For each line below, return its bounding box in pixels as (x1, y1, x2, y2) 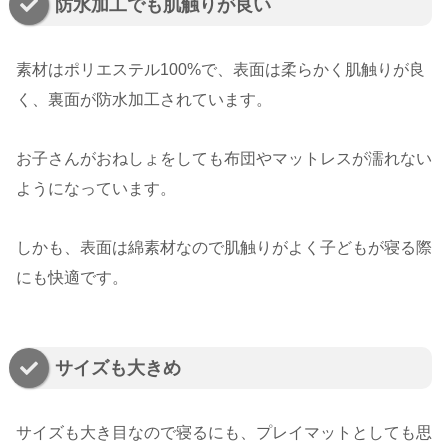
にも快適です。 (16, 268, 128, 286)
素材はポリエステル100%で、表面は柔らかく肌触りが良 (16, 60, 425, 78)
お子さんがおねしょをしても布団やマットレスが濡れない (16, 149, 432, 167)
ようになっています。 (16, 179, 176, 197)
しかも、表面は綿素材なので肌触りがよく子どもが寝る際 (16, 238, 432, 256)
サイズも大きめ (55, 357, 181, 378)
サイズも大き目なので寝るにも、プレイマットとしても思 (16, 423, 432, 441)
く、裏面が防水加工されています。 (16, 90, 272, 108)
